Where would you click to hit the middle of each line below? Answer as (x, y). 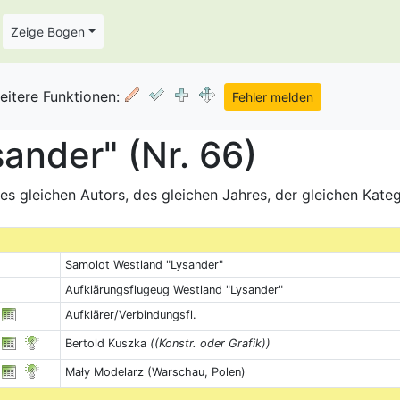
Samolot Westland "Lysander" (144, 265)
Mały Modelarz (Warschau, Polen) (155, 372)
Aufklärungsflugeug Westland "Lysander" (174, 290)
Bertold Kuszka (107, 343)
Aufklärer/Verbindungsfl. (130, 315)
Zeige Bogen (47, 32)
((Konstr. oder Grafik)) (210, 343)
